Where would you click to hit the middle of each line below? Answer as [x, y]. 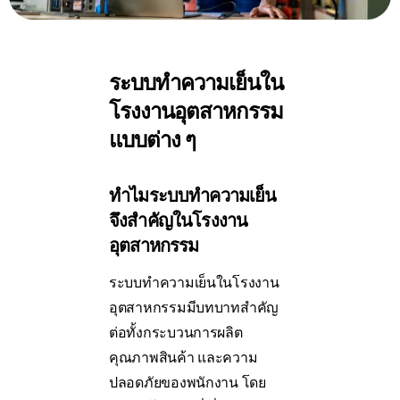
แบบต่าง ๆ [153, 141]
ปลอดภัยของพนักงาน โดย [187, 383]
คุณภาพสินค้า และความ [183, 358]
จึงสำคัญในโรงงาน [179, 221]
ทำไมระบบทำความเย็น [193, 196]
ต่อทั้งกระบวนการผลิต [176, 333]
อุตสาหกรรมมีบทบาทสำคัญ [194, 308]
